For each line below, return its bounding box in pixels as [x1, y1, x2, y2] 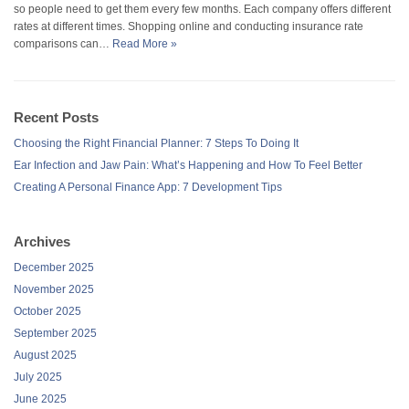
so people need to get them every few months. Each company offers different [14, 2, 391, 16]
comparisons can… [14, 37, 112, 50]
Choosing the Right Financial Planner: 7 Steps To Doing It [14, 136, 299, 150]
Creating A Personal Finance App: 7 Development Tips [14, 180, 282, 194]
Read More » [112, 37, 177, 50]
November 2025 [14, 282, 94, 296]
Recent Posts [14, 109, 99, 125]
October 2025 [14, 304, 81, 318]
